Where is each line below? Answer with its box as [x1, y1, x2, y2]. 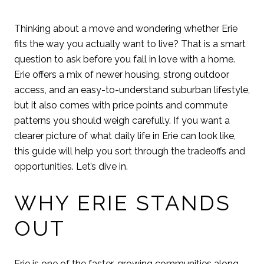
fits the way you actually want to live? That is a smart [14, 38, 246, 49]
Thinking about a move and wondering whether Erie [14, 23, 237, 34]
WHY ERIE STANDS [14, 190, 231, 215]
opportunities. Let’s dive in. [14, 161, 128, 172]
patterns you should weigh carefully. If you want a [14, 115, 230, 126]
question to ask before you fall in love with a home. [14, 54, 235, 65]
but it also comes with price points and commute [14, 100, 227, 111]
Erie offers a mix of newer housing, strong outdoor [14, 69, 229, 80]
